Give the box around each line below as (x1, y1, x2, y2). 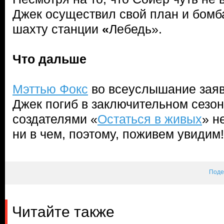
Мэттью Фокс (12, 82, 88, 96)
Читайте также (12, 203, 114, 220)
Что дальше (12, 52, 86, 66)
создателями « (12, 112, 97, 126)
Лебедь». (109, 22, 162, 36)
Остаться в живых (97, 112, 202, 126)
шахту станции (12, 22, 102, 36)
